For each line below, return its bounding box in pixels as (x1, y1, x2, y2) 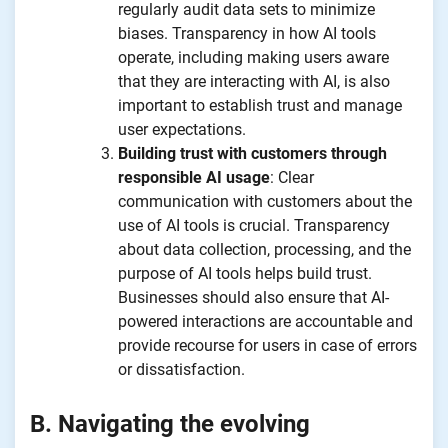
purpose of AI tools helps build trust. (118, 263, 372, 283)
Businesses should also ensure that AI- (118, 287, 389, 307)
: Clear (270, 167, 314, 187)
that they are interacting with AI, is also (118, 71, 390, 91)
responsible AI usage (118, 167, 270, 187)
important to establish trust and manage (118, 95, 402, 115)
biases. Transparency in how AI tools (118, 23, 376, 43)
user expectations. (118, 119, 246, 139)
